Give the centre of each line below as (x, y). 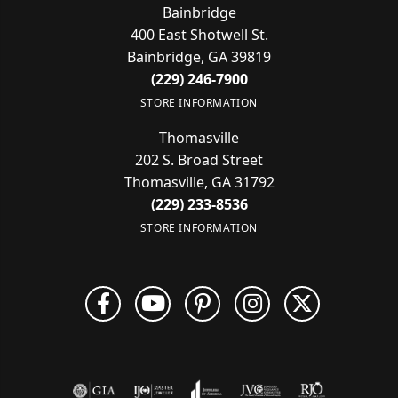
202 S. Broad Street (199, 160)
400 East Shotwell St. (199, 35)
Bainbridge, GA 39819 (199, 57)
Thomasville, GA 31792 (199, 182)
